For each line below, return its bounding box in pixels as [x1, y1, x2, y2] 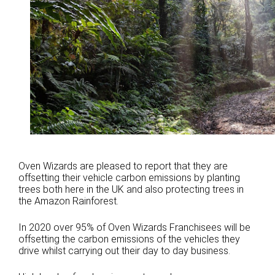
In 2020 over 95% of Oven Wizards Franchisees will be [18, 222, 250, 233]
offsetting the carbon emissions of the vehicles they [18, 233, 240, 245]
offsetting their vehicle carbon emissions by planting [18, 172, 240, 184]
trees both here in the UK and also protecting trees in [18, 184, 244, 195]
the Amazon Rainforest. [18, 195, 118, 207]
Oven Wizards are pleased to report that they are [18, 160, 228, 172]
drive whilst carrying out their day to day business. [18, 245, 230, 257]
